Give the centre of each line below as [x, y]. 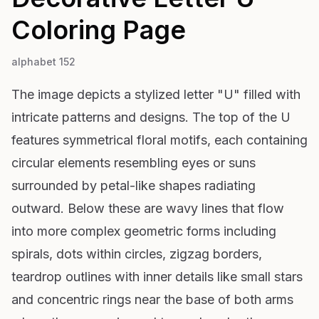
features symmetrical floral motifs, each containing [159, 140]
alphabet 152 [43, 61]
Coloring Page [99, 30]
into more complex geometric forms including [144, 231]
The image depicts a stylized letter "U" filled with [156, 94]
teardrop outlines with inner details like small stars [157, 276]
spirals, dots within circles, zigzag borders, [137, 253]
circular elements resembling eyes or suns [134, 162]
